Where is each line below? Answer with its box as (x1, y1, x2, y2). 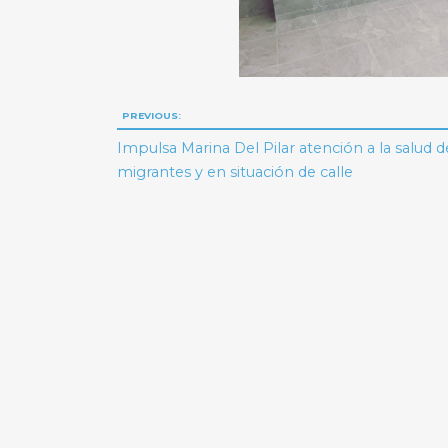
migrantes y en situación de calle (117, 163, 354, 182)
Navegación (113, 98, 302, 138)
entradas (113, 174, 253, 214)
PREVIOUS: (121, 109, 181, 121)
